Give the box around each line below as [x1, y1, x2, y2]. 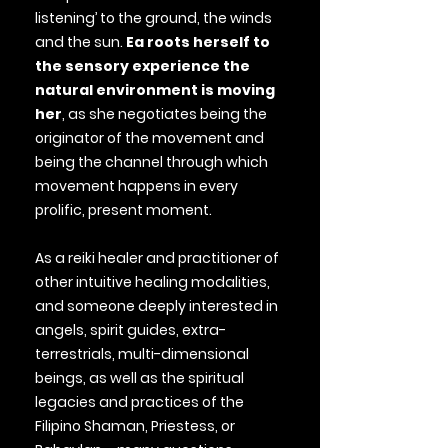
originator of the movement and [35, 128, 264, 148]
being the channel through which [35, 152, 268, 172]
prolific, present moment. [35, 200, 212, 220]
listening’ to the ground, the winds [35, 8, 272, 28]
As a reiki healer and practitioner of [35, 248, 279, 268]
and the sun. [35, 32, 126, 52]
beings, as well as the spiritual [35, 368, 244, 388]
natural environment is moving [35, 80, 275, 100]
